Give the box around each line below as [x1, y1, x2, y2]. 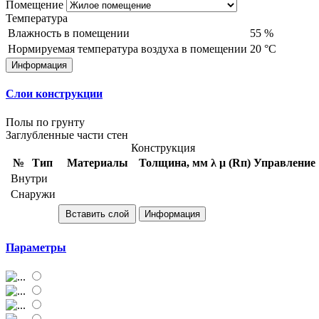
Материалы [66, 156, 128, 169]
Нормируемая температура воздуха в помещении [8, 43, 247, 56]
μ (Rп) [219, 156, 251, 169]
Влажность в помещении [8, 27, 130, 40]
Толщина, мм [139, 156, 208, 169]
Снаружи [11, 187, 56, 200]
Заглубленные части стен [6, 128, 128, 141]
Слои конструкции [6, 88, 103, 100]
